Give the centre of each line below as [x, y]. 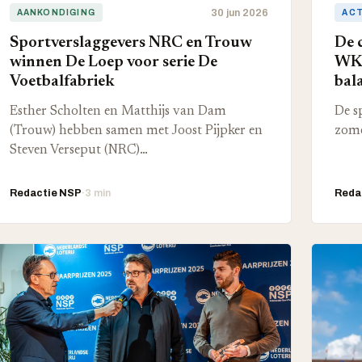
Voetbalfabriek [62, 82]
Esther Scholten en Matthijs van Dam [118, 112]
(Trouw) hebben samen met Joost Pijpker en [136, 131]
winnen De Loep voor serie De [113, 62]
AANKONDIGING [56, 13]
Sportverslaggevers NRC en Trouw [130, 43]
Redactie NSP [45, 193]
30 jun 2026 [240, 13]
